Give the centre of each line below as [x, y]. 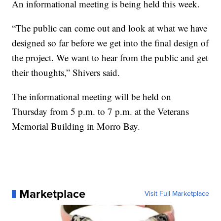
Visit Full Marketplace [177, 193]
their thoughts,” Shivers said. [66, 72]
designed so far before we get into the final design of [110, 42]
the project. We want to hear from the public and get [110, 57]
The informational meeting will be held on [92, 96]
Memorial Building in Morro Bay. [76, 126]
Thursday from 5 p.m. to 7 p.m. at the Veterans [101, 111]
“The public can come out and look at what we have [110, 28]
